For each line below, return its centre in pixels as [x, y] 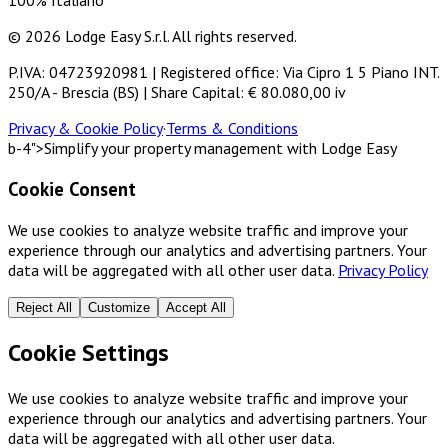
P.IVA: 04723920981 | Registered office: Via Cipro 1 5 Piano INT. [223, 72]
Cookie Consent [72, 188]
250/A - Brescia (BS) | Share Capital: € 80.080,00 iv [177, 92]
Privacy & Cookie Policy [85, 128]
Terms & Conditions [232, 128]
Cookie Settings [88, 353]
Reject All [44, 307]
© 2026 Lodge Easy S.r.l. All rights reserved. [152, 36]
